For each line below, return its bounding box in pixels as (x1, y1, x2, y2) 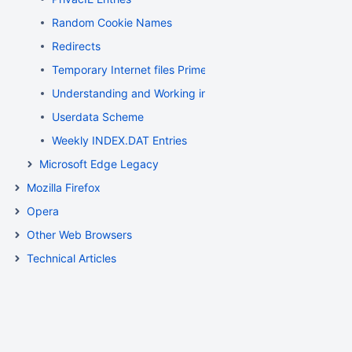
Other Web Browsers (27, 228, 132, 241)
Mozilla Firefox (27, 181, 101, 194)
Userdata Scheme (52, 110, 144, 123)
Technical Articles (27, 251, 116, 265)
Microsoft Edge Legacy (39, 157, 159, 170)
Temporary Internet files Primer (52, 63, 211, 76)
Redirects (52, 39, 101, 53)
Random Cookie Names (52, 16, 172, 29)
